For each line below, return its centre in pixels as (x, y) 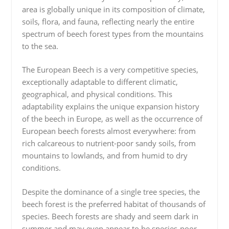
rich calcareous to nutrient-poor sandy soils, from (109, 143)
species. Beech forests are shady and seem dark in (110, 216)
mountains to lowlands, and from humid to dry (105, 155)
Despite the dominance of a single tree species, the (111, 191)
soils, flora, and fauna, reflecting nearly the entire (108, 21)
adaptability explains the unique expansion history (110, 106)
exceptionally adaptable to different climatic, (100, 82)
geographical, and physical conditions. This (97, 94)
